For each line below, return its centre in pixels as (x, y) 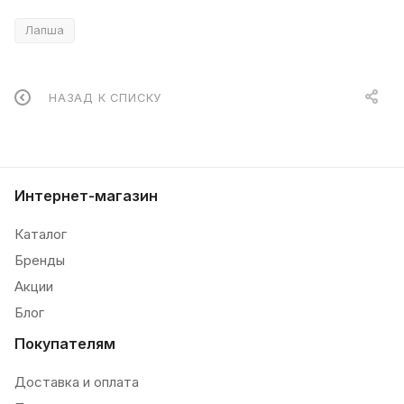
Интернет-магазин (86, 196)
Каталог (41, 234)
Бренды (40, 261)
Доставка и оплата (77, 382)
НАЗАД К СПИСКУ (106, 98)
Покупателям (65, 344)
